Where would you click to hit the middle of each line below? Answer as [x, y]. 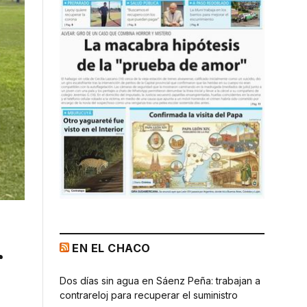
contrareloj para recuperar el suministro [149, 295]
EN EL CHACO [111, 248]
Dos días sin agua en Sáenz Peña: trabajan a [160, 280]
